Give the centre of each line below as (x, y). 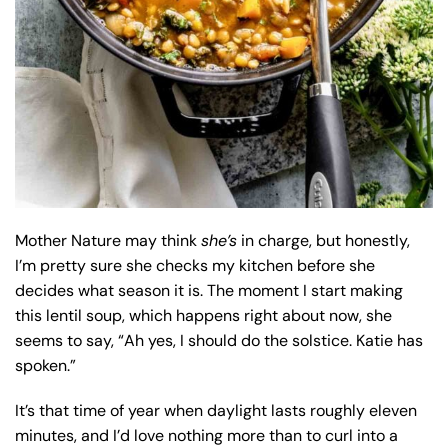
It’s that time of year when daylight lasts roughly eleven (216, 411)
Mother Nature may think (108, 241)
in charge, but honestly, (323, 241)
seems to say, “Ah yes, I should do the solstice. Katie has (219, 341)
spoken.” (45, 366)
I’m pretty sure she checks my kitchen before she (195, 266)
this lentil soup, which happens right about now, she (203, 316)
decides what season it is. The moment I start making (209, 291)
